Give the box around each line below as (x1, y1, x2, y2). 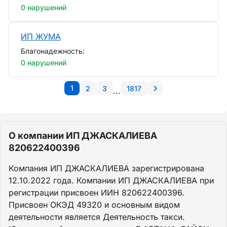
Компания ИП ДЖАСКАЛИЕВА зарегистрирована (9, 163, 204, 173)
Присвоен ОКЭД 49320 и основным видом (9, 199, 180, 210)
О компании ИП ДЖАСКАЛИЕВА (9, 130, 157, 141)
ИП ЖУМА (21, 31, 61, 42)
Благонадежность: (21, 47, 85, 55)
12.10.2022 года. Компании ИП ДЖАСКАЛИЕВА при (9, 175, 214, 185)
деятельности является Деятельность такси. (9, 211, 185, 222)
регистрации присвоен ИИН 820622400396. (9, 187, 184, 198)
